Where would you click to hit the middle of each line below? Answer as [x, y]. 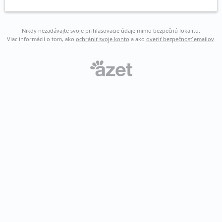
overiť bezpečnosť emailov [180, 39]
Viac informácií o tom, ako [41, 39]
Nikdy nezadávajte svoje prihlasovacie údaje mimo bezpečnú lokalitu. [111, 30]
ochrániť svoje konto [102, 39]
